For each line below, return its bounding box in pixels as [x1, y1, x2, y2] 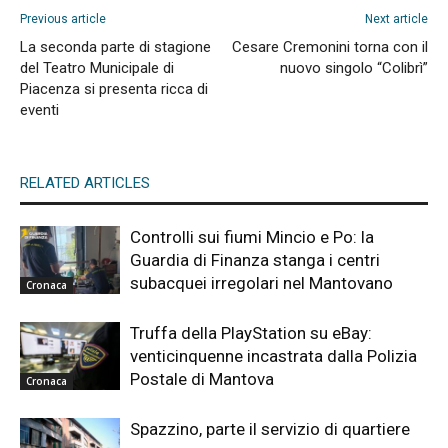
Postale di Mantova [130, 368, 274, 389]
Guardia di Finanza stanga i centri [130, 249, 380, 270]
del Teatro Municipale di [20, 58, 174, 77]
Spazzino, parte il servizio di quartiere [130, 418, 410, 439]
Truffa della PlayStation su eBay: [130, 322, 372, 343]
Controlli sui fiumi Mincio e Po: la [130, 226, 374, 247]
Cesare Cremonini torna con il [232, 37, 428, 56]
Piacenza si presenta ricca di [20, 79, 208, 98]
